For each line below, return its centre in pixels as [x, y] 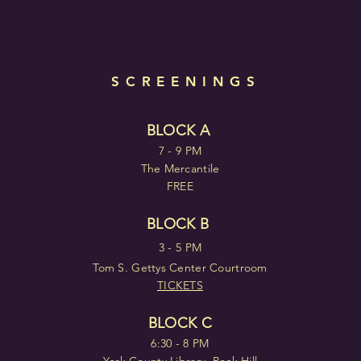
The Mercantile [180, 168]
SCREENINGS [186, 81]
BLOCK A [180, 131]
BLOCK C [180, 323]
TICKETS [180, 285]
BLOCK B [180, 224]
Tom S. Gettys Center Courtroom [180, 268]
